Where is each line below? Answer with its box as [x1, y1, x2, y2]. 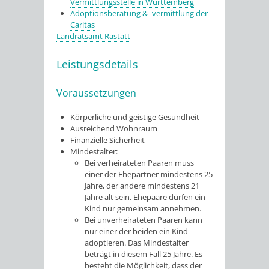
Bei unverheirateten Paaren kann [84, 214, 202, 225]
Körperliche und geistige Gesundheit [70, 111, 200, 122]
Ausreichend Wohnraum [70, 122, 158, 134]
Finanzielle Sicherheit [70, 134, 145, 145]
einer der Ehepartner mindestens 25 [84, 168, 213, 180]
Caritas [70, 19, 95, 30]
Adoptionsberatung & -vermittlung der [70, 8, 208, 19]
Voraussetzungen [56, 86, 136, 100]
